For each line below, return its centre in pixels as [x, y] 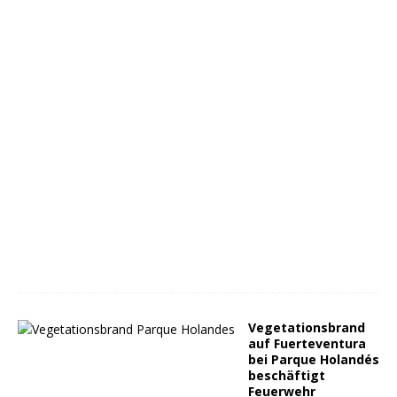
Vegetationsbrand [307, 327]
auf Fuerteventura [307, 343]
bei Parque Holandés [314, 359]
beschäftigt [287, 375]
